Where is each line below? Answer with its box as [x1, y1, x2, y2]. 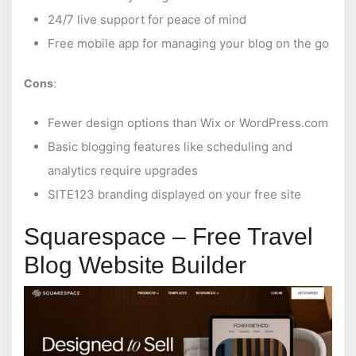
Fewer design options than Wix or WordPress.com [48, 115, 328, 131]
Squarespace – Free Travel [24, 223, 313, 250]
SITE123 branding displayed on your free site [48, 187, 301, 203]
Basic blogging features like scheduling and [48, 139, 292, 155]
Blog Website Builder [24, 252, 246, 279]
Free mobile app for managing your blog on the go [48, 36, 329, 52]
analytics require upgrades [48, 163, 198, 179]
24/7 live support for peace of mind [48, 12, 246, 28]
